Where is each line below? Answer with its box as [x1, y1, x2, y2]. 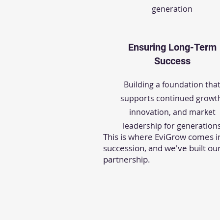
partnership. [103, 154, 150, 165]
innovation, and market [129, 107, 216, 117]
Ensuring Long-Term [128, 41, 217, 53]
